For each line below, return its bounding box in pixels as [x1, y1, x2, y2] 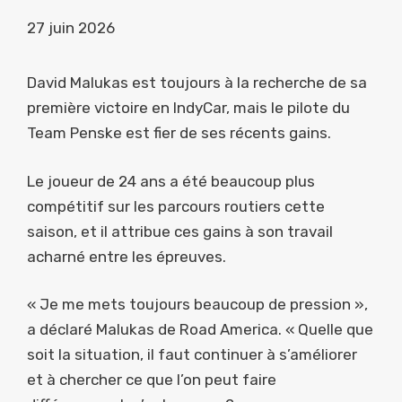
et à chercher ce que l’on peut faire [27, 371, 276, 389]
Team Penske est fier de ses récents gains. [27, 124, 331, 143]
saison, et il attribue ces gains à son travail [27, 222, 333, 240]
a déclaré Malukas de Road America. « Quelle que [27, 320, 373, 339]
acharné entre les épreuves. [27, 247, 226, 266]
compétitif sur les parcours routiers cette [27, 197, 325, 215]
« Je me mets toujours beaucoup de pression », [27, 295, 368, 314]
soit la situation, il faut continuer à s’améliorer [27, 345, 357, 364]
